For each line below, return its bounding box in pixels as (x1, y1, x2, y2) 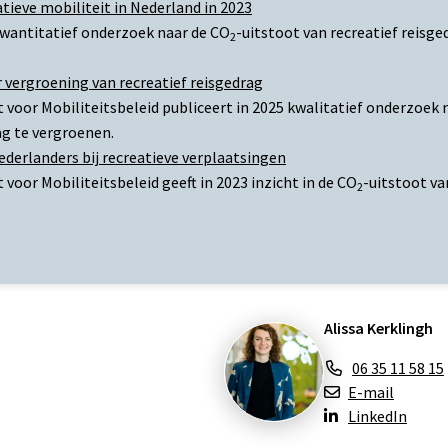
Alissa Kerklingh (323, 318, 433, 339)
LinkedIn (347, 406, 407, 427)
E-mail (347, 382, 394, 403)
